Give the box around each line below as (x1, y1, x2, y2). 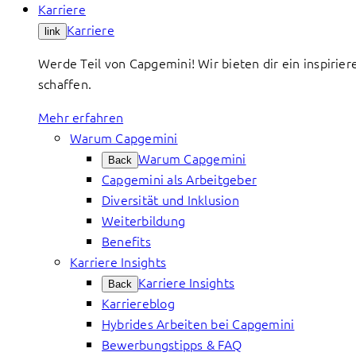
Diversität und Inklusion (102, 191, 239, 208)
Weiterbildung (102, 211, 186, 229)
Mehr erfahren (38, 108, 124, 126)
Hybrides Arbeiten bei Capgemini (102, 315, 295, 332)
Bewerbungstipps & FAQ (102, 335, 242, 353)
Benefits (102, 232, 151, 250)
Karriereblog (102, 294, 175, 311)
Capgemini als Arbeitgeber (102, 170, 257, 188)
